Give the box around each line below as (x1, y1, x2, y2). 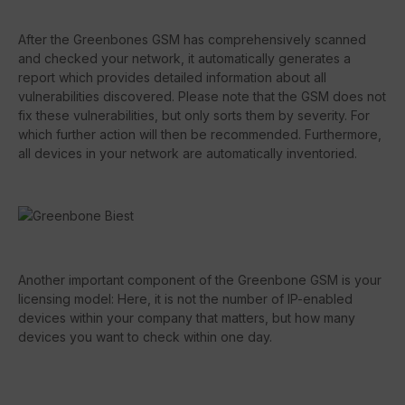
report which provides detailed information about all (18, 69, 326, 85)
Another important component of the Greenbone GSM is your (18, 271, 381, 287)
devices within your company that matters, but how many (18, 309, 355, 325)
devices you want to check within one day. (18, 328, 272, 344)
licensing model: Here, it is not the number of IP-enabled (18, 290, 353, 306)
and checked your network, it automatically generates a (18, 50, 351, 66)
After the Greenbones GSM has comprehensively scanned (18, 31, 366, 47)
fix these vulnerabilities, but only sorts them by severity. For (18, 107, 370, 123)
